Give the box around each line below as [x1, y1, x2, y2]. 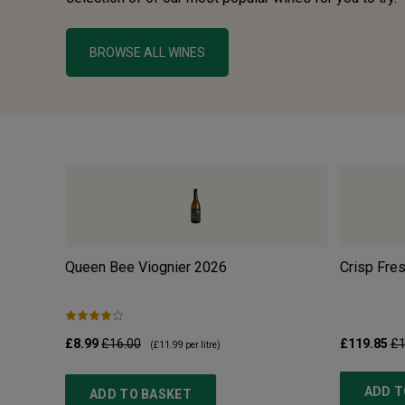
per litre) [184, 340, 221, 351]
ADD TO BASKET [89, 387, 192, 402]
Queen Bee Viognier [65, 259, 191, 277]
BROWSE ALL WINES [89, 45, 205, 61]
